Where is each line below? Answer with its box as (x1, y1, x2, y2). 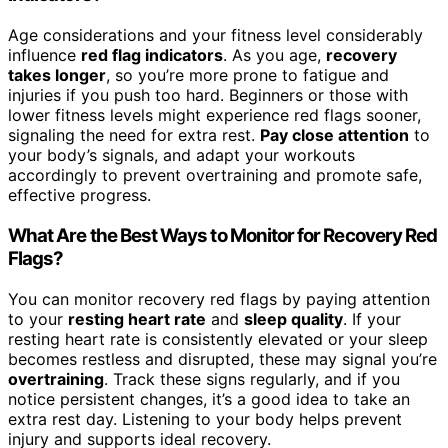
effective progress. (8, 185, 151, 206)
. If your (343, 308, 401, 329)
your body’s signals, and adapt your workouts (8, 145, 355, 166)
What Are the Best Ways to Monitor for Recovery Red (8, 223, 438, 247)
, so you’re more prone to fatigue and (106, 65, 389, 86)
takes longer (8, 65, 106, 86)
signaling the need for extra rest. (8, 125, 260, 146)
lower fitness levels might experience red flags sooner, (8, 105, 421, 126)
